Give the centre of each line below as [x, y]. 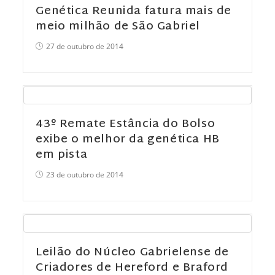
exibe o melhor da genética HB [128, 140]
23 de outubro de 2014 [85, 175]
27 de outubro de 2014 [85, 46]
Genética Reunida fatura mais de [134, 11]
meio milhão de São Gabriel [118, 27]
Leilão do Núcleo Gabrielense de [133, 253]
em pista [62, 155]
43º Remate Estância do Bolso [126, 124]
